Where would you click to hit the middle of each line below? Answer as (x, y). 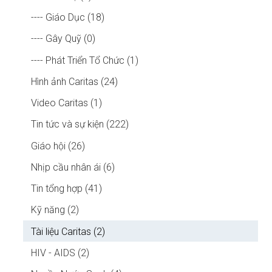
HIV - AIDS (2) (60, 253)
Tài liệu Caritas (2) (68, 231)
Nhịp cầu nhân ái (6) (73, 167)
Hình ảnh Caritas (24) (75, 81)
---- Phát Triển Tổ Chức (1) (85, 60)
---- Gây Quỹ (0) (63, 39)
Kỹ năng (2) (55, 210)
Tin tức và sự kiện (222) (80, 124)
